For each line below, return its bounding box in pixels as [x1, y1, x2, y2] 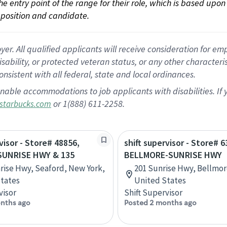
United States [134, 175, 186, 186]
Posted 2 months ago [124, 198, 197, 207]
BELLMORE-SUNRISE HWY [124, 149, 222, 161]
